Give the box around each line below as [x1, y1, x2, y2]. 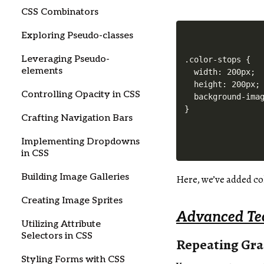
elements [21, 65, 62, 77]
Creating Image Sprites [21, 195, 123, 206]
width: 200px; [184, 67, 256, 77]
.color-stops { [184, 55, 251, 65]
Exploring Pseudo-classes [21, 30, 133, 41]
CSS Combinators [21, 6, 98, 18]
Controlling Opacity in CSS [21, 89, 140, 100]
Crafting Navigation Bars [21, 113, 133, 124]
